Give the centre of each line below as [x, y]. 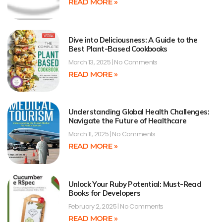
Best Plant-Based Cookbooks [118, 49]
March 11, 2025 [89, 134]
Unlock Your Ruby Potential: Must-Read [135, 184]
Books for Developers [104, 193]
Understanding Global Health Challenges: [139, 112]
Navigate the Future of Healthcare [127, 121]
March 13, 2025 [90, 62]
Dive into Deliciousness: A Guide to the [133, 40]
